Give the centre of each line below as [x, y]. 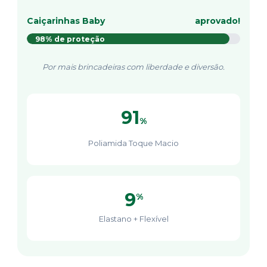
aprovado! [218, 21]
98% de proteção [70, 39]
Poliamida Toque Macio [133, 143]
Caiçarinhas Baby [66, 21]
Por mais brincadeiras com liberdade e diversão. [133, 67]
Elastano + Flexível [133, 219]
